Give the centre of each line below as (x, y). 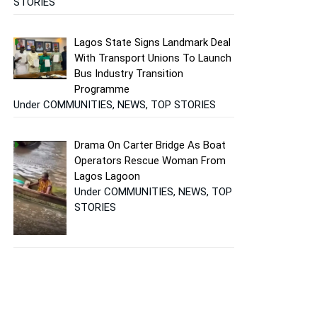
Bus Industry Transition (129, 73)
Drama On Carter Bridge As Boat (150, 145)
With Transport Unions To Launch (153, 58)
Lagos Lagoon (108, 177)
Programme (102, 89)
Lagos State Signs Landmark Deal (153, 42)
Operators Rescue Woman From (150, 161)
